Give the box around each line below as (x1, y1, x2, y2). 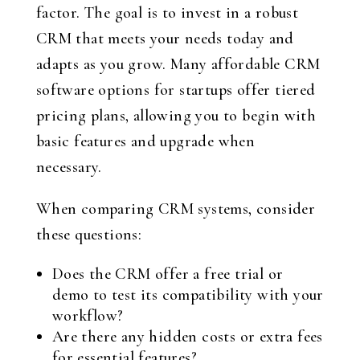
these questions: (35, 225, 142, 244)
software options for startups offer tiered (35, 80, 316, 100)
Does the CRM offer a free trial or (51, 264, 284, 284)
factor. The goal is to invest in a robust (35, 3, 299, 22)
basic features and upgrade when (35, 132, 256, 151)
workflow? (51, 306, 124, 325)
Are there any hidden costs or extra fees (51, 327, 323, 346)
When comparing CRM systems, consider (35, 199, 316, 219)
